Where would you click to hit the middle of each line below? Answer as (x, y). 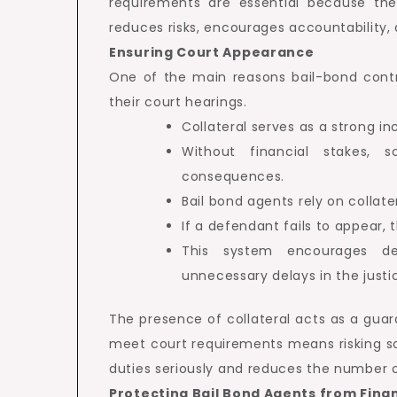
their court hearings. (178, 102)
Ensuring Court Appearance (212, 52)
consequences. (234, 176)
